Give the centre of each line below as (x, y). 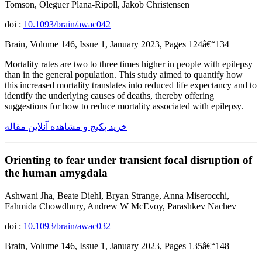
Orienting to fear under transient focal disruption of (128, 160)
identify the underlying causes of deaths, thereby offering (109, 96)
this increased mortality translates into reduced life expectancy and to (131, 85)
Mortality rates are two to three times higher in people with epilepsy (129, 64)
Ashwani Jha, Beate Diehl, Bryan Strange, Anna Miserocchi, (117, 195)
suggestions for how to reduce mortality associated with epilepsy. (124, 106)
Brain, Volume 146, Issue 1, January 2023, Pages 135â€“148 (117, 246)
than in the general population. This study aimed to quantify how (124, 75)
